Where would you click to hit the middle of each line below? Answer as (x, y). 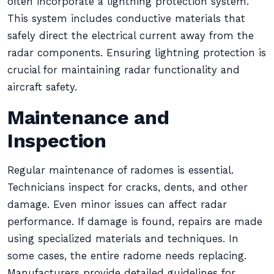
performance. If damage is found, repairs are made (135, 222)
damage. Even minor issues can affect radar (117, 205)
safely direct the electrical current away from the (131, 36)
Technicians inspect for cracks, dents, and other (128, 187)
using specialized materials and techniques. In (123, 239)
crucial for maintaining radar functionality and (124, 70)
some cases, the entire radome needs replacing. (127, 256)
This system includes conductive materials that (126, 19)
